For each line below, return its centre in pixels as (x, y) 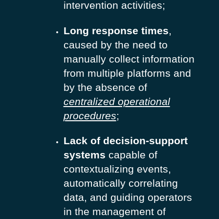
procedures (90, 115)
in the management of (114, 212)
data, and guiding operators (128, 197)
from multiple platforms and (127, 73)
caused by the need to (115, 44)
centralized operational (117, 101)
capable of (131, 155)
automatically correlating (120, 183)
